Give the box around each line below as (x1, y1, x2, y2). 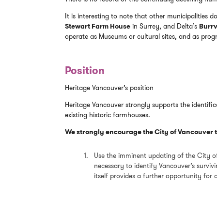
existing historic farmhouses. (65, 110, 151, 120)
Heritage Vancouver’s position (65, 83, 154, 93)
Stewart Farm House (65, 22, 131, 31)
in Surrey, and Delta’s (130, 22, 200, 31)
